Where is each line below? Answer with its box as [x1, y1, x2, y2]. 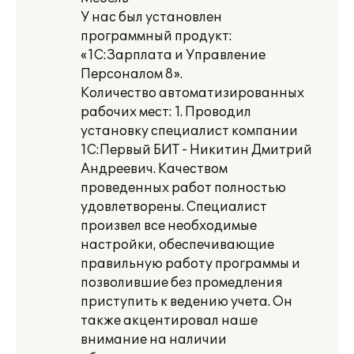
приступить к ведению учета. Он [81, 294, 292, 310]
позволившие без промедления [81, 275, 283, 291]
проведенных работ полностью [81, 180, 286, 196]
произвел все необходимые [81, 218, 257, 234]
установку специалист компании [81, 123, 298, 139]
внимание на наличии [81, 332, 227, 348]
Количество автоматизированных [81, 85, 304, 101]
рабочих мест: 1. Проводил [81, 104, 251, 120]
